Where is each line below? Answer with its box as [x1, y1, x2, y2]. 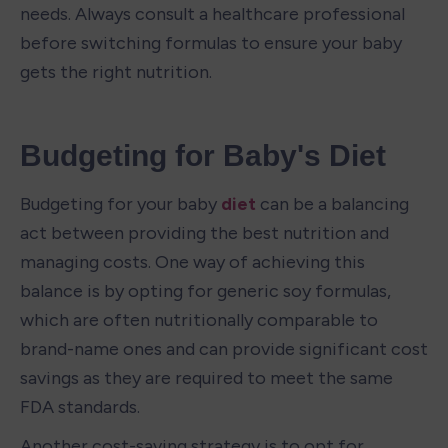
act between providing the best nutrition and [20, 221, 389, 244]
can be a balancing [256, 192, 409, 215]
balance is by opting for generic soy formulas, [20, 279, 391, 302]
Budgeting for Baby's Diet [20, 138, 386, 172]
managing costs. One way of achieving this [20, 250, 365, 273]
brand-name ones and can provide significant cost [20, 337, 428, 360]
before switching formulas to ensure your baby [20, 31, 402, 54]
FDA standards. [20, 395, 140, 418]
